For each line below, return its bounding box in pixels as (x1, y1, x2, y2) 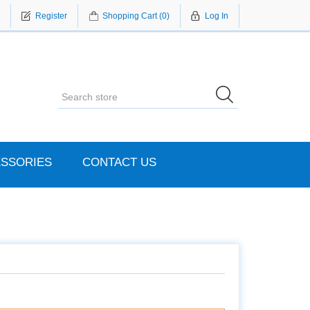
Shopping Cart (102, 11, 157, 21)
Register (35, 11, 67, 21)
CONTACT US (82, 156, 156, 169)
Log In (205, 11, 228, 21)
